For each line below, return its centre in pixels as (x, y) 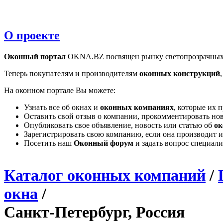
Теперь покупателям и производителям (72, 73)
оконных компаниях (137, 107)
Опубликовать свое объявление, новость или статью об (119, 125)
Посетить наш (49, 143)
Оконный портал (35, 56)
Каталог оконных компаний (105, 175)
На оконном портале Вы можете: (60, 90)
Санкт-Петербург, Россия (94, 212)
